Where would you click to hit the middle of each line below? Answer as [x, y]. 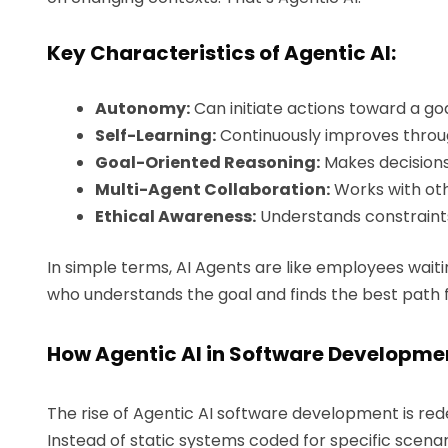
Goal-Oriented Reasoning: [207, 162]
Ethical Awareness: [175, 216]
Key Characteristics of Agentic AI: [221, 52]
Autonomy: [142, 108]
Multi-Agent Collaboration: [212, 189]
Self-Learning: [155, 135]
